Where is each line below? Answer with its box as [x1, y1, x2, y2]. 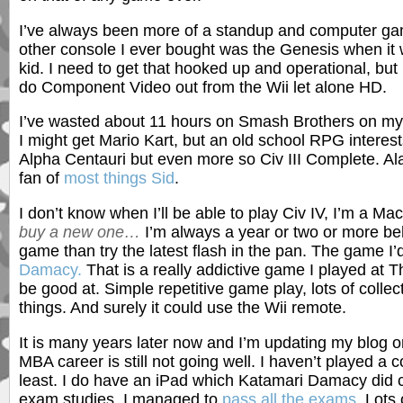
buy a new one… [19, 222, 140, 241]
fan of [19, 169, 64, 188]
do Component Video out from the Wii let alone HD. [19, 77, 387, 96]
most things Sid [64, 169, 175, 188]
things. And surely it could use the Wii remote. [19, 298, 346, 317]
